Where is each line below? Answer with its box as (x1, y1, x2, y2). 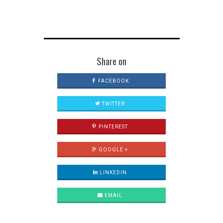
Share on (97, 54, 126, 68)
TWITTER (100, 101, 125, 107)
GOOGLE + (97, 147, 128, 153)
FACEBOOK (96, 78, 129, 84)
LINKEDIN (98, 170, 127, 176)
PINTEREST (97, 124, 128, 130)
